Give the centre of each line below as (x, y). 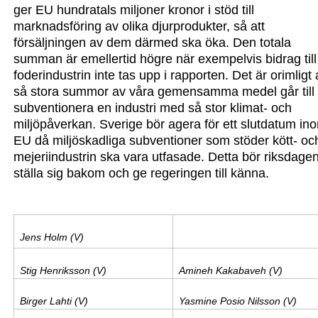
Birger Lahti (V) (54, 301)
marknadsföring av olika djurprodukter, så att (139, 27)
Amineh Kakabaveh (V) (230, 271)
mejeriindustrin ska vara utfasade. (111, 157)
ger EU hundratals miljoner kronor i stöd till (134, 10)
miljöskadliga (91, 141)
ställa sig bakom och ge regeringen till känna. (142, 174)
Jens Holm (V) (51, 237)
